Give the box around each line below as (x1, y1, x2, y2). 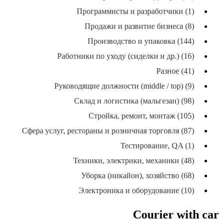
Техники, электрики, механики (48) (73, 156, 194, 165)
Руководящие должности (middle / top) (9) (54, 82, 194, 91)
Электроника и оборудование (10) (79, 186, 194, 195)
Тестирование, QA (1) (120, 141, 194, 150)
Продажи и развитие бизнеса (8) (85, 22, 194, 31)
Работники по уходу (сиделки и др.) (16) (57, 52, 194, 61)
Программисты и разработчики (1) (77, 7, 194, 16)
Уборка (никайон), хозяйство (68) (81, 171, 194, 180)
